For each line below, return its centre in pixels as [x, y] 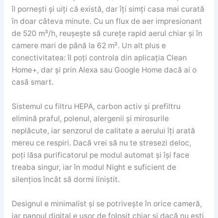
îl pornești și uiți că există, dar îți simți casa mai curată [108, 9]
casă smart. [32, 82]
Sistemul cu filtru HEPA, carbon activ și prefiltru [96, 107]
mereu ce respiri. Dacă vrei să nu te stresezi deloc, [101, 143]
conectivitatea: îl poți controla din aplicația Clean [99, 58]
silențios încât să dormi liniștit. [65, 180]
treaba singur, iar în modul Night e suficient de [94, 167]
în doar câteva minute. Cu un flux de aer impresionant [107, 21]
